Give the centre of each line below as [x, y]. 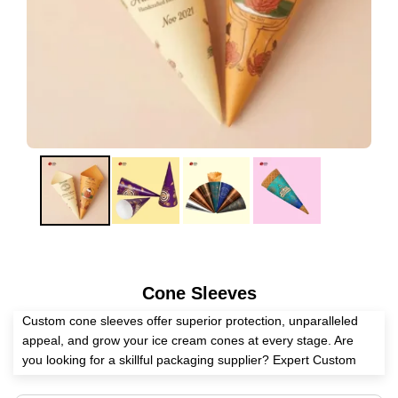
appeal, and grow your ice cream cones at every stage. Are [188, 341]
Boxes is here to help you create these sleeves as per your [187, 380]
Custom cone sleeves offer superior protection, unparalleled [190, 321]
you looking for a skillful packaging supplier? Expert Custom [189, 360]
